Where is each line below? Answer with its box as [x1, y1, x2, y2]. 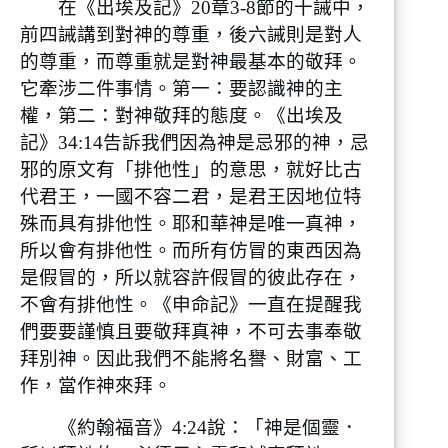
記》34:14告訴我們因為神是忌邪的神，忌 [20, 132, 369, 154]
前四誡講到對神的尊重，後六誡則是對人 [20, 24, 362, 46]
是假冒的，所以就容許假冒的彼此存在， [20, 267, 362, 289]
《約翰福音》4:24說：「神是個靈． [20, 417, 359, 439]
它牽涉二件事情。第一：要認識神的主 [20, 78, 343, 100]
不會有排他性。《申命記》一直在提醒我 [20, 294, 362, 316]
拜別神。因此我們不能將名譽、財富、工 [20, 348, 362, 370]
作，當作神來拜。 [20, 375, 172, 397]
